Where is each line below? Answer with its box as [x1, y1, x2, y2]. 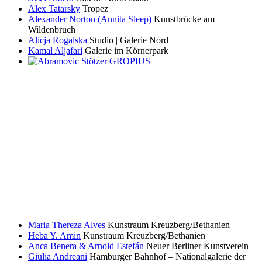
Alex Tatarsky [28, 4, 80, 14]
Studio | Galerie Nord [89, 35, 168, 46]
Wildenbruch [28, 25, 75, 35]
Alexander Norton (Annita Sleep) [28, 14, 151, 25]
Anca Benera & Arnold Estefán [28, 240, 144, 251]
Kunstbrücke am [154, 14, 215, 25]
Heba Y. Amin [28, 230, 81, 240]
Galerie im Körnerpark [85, 46, 168, 56]
